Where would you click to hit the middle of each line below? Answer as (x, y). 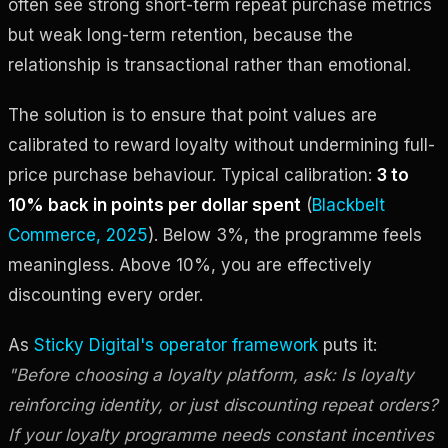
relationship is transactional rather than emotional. (209, 64)
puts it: (347, 344)
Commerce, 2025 (78, 234)
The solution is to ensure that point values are (192, 114)
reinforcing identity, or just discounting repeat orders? (223, 404)
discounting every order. (105, 294)
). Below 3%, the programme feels (285, 234)
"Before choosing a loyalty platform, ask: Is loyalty (211, 374)
